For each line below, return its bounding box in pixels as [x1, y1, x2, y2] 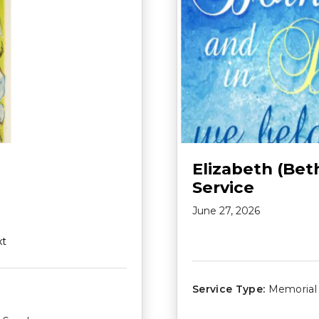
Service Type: [192, 282, 266, 296]
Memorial [268, 282, 318, 296]
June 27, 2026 [192, 204, 260, 217]
